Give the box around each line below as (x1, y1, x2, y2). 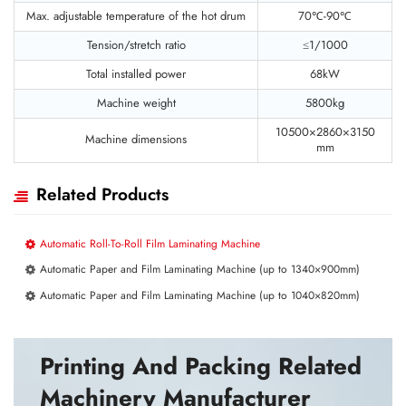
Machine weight (96, 94, 176, 111)
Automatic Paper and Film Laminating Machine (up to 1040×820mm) (40, 286, 360, 304)
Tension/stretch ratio (86, 36, 186, 53)
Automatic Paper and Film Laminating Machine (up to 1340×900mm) (40, 261, 360, 278)
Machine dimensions (85, 130, 187, 148)
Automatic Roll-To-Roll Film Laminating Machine (40, 235, 260, 252)
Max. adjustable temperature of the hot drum (26, 7, 246, 24)
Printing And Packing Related (40, 348, 362, 383)
